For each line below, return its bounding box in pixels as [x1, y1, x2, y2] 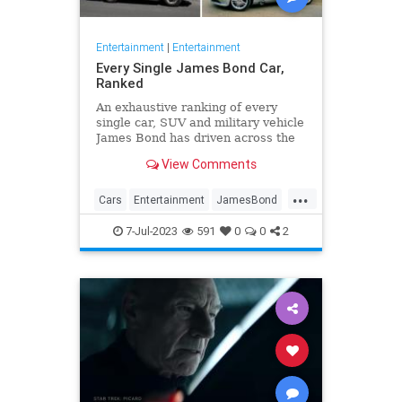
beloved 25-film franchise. [95, 145, 248, 160]
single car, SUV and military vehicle [95, 115, 304, 129]
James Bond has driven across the [95, 130, 295, 144]
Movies [99, 222, 135, 236]
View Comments [158, 155, 257, 172]
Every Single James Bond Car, [95, 58, 284, 76]
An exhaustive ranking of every [95, 100, 277, 114]
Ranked [95, 74, 144, 92]
